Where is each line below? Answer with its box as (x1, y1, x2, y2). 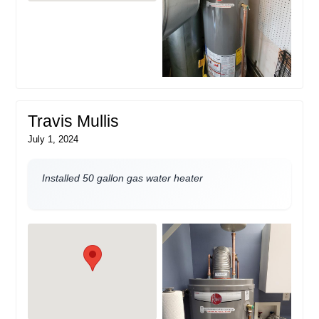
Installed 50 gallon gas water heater (42, 172, 204, 184)
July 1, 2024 (28, 133, 79, 145)
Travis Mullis (28, 112, 120, 130)
